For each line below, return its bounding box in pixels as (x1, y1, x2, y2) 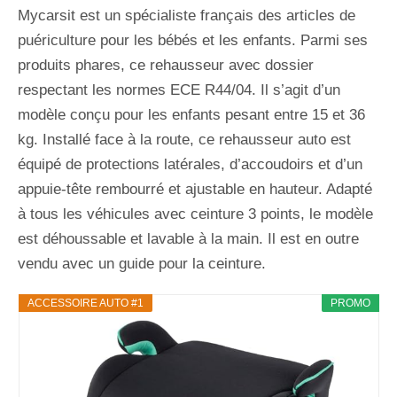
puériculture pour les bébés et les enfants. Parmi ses (18, 31, 368, 49)
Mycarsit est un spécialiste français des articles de (18, 6, 355, 24)
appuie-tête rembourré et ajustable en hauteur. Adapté (18, 180, 372, 198)
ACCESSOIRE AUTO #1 (27, 296, 144, 309)
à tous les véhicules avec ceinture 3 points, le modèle (18, 205, 373, 222)
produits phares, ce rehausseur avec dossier (18, 56, 314, 74)
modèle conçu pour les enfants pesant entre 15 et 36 (18, 105, 365, 123)
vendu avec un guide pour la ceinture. (18, 254, 266, 272)
